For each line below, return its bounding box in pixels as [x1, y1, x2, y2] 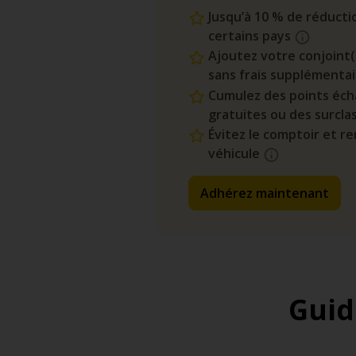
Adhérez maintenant [200, 184, 329, 202]
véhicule [208, 144, 263, 162]
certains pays [208, 27, 294, 44]
